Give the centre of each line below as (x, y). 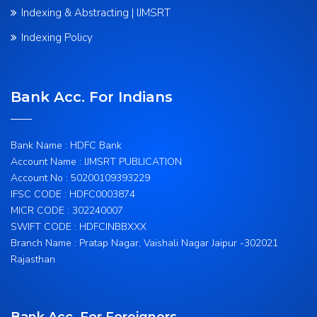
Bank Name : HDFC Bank (66, 145)
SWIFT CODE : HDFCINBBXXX (79, 227)
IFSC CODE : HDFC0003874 (73, 194)
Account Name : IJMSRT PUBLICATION (96, 162)
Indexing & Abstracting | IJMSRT (96, 13)
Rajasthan (33, 259)
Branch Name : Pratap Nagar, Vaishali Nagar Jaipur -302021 (144, 243)
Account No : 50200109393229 (80, 178)
